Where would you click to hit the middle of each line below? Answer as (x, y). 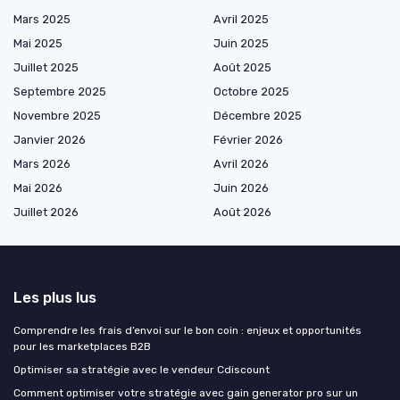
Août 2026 (242, 212)
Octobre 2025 (251, 92)
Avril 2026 (241, 164)
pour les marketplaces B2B (82, 347)
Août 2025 (242, 68)
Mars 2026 (42, 164)
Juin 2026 (241, 188)
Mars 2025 (42, 20)
